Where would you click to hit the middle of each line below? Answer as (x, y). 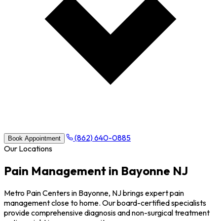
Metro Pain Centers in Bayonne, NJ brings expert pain (94, 193)
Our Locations (28, 148)
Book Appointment (34, 138)
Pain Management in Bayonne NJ (96, 170)
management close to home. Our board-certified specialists (105, 203)
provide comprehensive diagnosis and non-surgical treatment (107, 212)
